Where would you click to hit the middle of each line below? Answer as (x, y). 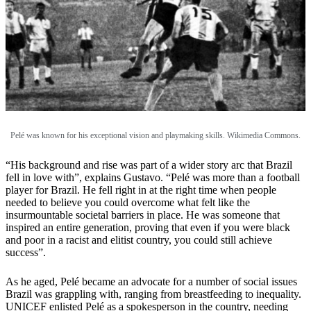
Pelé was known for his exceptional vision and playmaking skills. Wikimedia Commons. (155, 135)
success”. (27, 252)
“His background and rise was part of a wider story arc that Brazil (149, 165)
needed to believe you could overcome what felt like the (128, 202)
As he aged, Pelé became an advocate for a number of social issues (151, 281)
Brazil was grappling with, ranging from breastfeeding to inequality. (153, 294)
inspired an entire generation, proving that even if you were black (148, 227)
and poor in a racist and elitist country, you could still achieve (139, 239)
